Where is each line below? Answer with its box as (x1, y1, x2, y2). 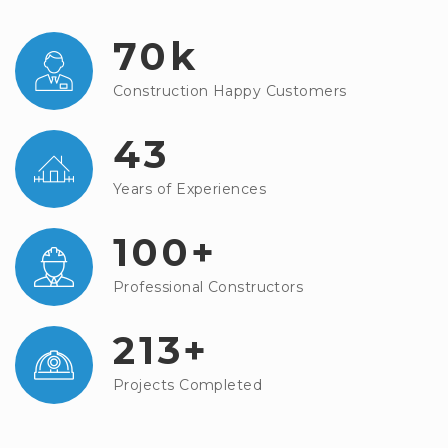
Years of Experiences (113, 180, 266, 198)
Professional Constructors (113, 278, 304, 296)
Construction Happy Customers (113, 82, 347, 100)
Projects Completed (113, 376, 263, 394)
